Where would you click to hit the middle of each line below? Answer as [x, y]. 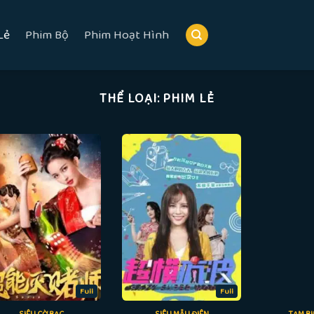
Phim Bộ [47, 35]
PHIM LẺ [189, 98]
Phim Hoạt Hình [127, 35]
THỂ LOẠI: [131, 98]
